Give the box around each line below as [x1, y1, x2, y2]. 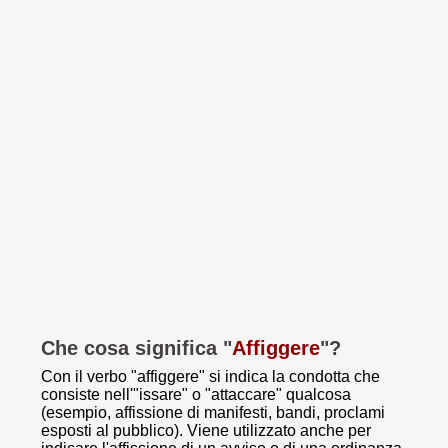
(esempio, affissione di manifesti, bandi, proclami [41, 404, 385, 421]
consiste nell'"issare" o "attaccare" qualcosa [41, 386, 351, 403]
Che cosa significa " [41, 337, 232, 359]
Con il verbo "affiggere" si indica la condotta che [41, 368, 380, 385]
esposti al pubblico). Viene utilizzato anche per [41, 422, 371, 439]
